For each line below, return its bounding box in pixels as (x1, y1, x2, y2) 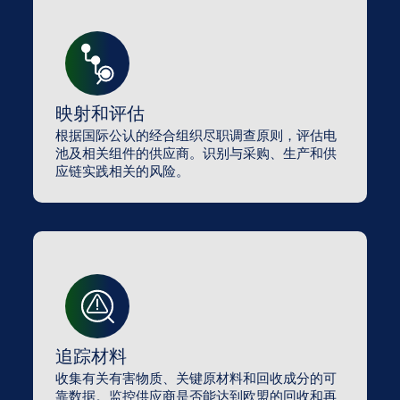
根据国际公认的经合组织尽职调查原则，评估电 (55, 126, 337, 145)
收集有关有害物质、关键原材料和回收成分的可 (55, 369, 337, 387)
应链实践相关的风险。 (55, 162, 189, 180)
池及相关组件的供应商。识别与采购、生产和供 (55, 144, 337, 162)
